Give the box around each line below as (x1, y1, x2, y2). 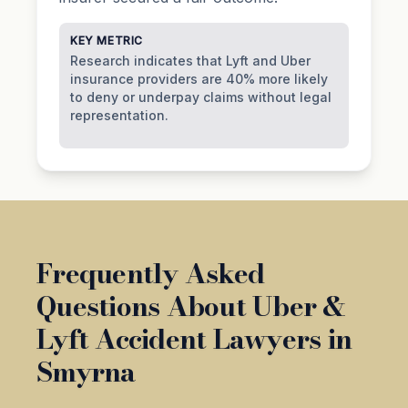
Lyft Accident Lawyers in (36, 317, 352, 360)
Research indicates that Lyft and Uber (70, 52, 311, 68)
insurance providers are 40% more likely (70, 70, 328, 87)
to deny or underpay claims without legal (70, 88, 331, 105)
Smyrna (36, 350, 136, 393)
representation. (70, 107, 168, 123)
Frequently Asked (36, 251, 264, 294)
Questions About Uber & (36, 284, 346, 327)
